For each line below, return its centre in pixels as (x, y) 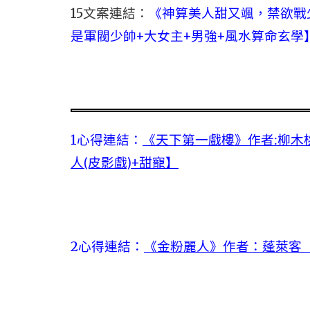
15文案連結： (110, 13)
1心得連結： (107, 140)
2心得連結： (107, 247)
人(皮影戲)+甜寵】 (125, 163)
